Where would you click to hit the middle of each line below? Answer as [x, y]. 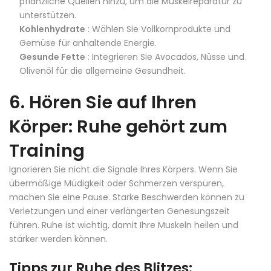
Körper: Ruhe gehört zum [118, 126]
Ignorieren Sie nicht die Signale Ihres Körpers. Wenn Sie [123, 169]
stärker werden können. [58, 239]
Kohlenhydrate [52, 29]
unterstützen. [48, 15]
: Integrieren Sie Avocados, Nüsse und [165, 57]
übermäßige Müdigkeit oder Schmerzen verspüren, [116, 183]
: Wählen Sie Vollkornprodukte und [158, 29]
